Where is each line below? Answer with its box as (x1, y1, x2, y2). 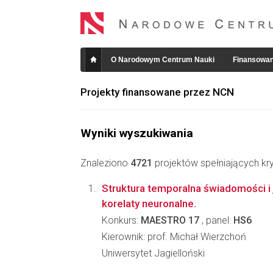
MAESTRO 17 (141, 214, 199, 226)
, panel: (199, 214, 233, 226)
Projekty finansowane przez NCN (80, 86, 234, 98)
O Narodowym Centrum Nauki (111, 55, 214, 64)
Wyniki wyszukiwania (80, 126, 193, 140)
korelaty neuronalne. (102, 197, 196, 210)
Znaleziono (80, 157, 130, 169)
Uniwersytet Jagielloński (102, 247, 205, 259)
